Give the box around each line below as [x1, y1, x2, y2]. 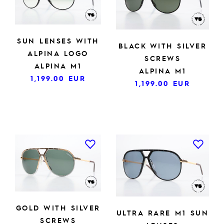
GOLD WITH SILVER [15, 203, 100, 212]
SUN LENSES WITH [17, 36, 99, 45]
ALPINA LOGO [27, 48, 88, 58]
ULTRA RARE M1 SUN [116, 207, 209, 217]
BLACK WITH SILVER [118, 40, 207, 50]
